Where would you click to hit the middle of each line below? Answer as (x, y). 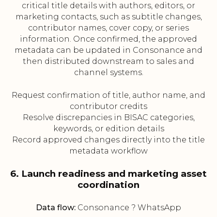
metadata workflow (108, 151)
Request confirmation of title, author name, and (108, 95)
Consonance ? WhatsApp (128, 208)
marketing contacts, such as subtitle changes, (108, 17)
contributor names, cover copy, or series (108, 28)
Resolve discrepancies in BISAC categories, (108, 118)
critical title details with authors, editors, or (108, 6)
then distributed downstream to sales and (108, 62)
